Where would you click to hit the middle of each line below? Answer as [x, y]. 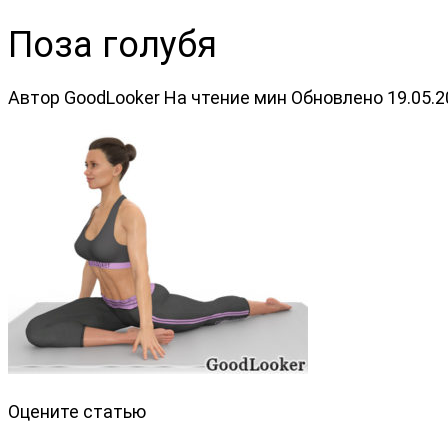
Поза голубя [112, 44]
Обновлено [337, 97]
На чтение [207, 97]
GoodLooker [112, 97]
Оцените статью [77, 411]
